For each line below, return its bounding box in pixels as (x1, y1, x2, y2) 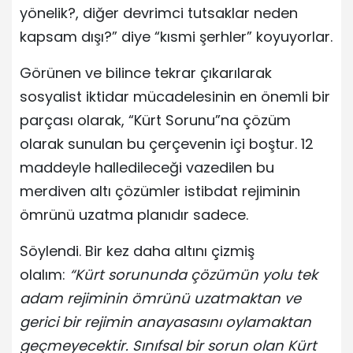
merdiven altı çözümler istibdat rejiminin (20, 180, 300, 201)
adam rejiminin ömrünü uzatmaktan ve (20, 288, 301, 308)
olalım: (20, 264, 69, 284)
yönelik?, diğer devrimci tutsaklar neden (20, 2, 298, 23)
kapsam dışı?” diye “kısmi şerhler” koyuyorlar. (20, 26, 333, 46)
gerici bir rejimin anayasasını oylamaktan (20, 311, 311, 332)
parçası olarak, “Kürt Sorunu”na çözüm (20, 110, 291, 130)
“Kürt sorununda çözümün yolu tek (69, 264, 318, 284)
